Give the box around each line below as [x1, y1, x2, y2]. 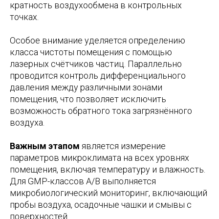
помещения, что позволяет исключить [10, 94, 166, 105]
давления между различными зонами [10, 82, 162, 93]
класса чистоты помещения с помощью [10, 47, 172, 58]
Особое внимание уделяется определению [10, 35, 185, 46]
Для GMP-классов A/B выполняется [10, 176, 156, 187]
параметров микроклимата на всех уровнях [10, 153, 189, 163]
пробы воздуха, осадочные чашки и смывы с [10, 199, 192, 210]
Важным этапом [10, 141, 80, 152]
